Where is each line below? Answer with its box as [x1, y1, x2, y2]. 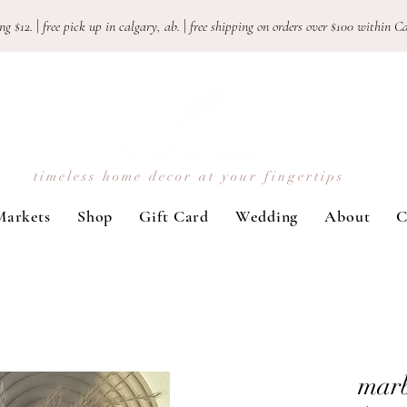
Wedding [235, 206, 299, 226]
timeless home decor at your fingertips [34, 168, 351, 184]
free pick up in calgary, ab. [43, 17, 184, 35]
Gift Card [139, 206, 210, 226]
